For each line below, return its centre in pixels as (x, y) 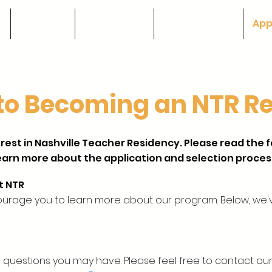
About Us (43, 23)
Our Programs (199, 23)
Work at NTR (114, 23)
